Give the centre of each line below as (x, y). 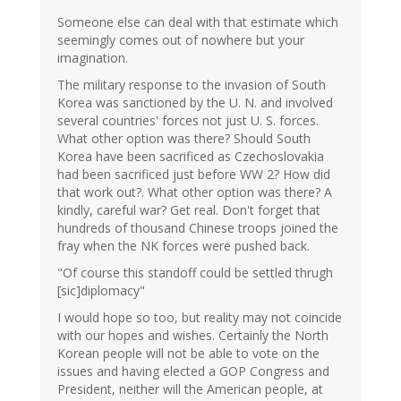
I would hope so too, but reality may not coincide (200, 318)
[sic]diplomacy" (101, 291)
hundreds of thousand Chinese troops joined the (198, 228)
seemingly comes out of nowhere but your (181, 40)
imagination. (93, 58)
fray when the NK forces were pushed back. (183, 246)
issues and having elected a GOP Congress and (193, 371)
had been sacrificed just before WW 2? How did (194, 175)
